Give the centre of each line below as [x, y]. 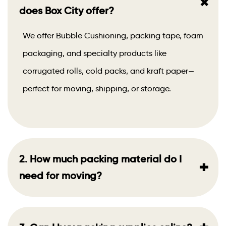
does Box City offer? [67, 11]
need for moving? [61, 176]
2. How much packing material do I [100, 159]
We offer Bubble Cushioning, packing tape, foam [113, 36]
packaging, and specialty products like [95, 53]
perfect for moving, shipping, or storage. [97, 89]
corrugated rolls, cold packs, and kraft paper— [108, 71]
